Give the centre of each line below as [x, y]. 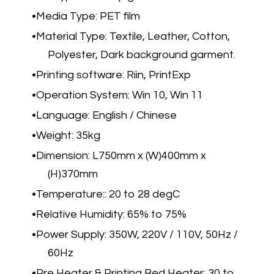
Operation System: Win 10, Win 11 [120, 95]
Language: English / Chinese [106, 115]
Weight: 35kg [68, 135]
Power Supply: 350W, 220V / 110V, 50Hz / [137, 234]
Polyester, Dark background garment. [142, 54]
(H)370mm [73, 174]
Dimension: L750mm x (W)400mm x [121, 155]
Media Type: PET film [88, 16]
